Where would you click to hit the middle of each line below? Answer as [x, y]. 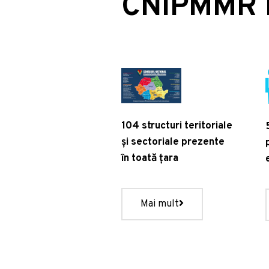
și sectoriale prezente [173, 143]
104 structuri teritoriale [177, 126]
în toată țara [150, 159]
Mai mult [159, 204]
